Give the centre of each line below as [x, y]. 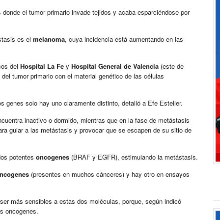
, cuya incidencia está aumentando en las [124, 39]
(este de [171, 66]
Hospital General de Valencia [115, 66]
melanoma [49, 39]
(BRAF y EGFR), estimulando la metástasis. [134, 157]
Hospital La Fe [42, 66]
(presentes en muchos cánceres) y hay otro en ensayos [109, 174]
